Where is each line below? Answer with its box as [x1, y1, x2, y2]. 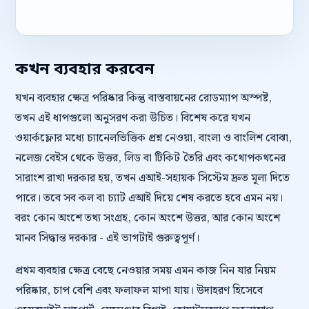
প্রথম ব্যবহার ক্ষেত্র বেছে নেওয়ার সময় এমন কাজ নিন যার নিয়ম [15, 262, 276, 279]
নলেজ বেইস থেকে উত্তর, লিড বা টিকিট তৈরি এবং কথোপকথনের [15, 150, 286, 167]
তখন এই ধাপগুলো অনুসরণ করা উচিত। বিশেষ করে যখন [15, 110, 250, 127]
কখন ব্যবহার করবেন [15, 59, 154, 80]
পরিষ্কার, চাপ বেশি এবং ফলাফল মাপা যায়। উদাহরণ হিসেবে [15, 282, 263, 299]
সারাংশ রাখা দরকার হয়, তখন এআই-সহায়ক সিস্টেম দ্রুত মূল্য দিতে [15, 170, 290, 187]
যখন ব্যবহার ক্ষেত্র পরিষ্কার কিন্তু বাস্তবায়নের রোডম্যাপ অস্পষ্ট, [15, 90, 272, 107]
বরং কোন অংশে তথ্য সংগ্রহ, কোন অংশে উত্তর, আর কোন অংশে [15, 210, 280, 227]
